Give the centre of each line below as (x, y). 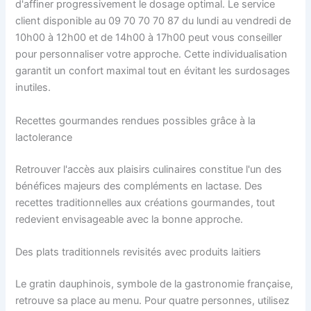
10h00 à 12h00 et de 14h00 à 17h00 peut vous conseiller (149, 38)
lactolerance (44, 137)
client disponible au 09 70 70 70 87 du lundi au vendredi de (153, 21)
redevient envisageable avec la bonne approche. (129, 219)
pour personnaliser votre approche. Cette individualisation (152, 54)
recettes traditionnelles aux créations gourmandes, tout (145, 202)
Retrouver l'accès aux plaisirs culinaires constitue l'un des (149, 169)
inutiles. (33, 88)
